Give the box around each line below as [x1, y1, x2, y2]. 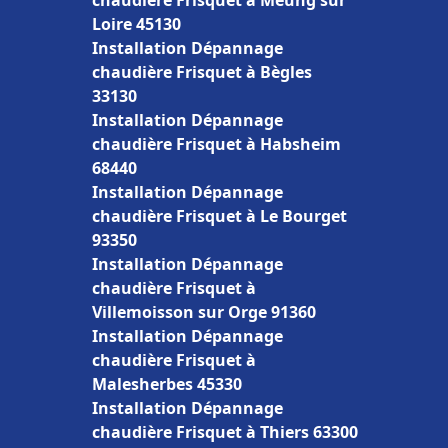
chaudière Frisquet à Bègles [92, 61, 312, 83]
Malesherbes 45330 [92, 373, 242, 395]
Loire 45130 [92, 13, 181, 35]
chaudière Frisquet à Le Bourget [92, 205, 347, 227]
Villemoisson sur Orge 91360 [92, 301, 316, 323]
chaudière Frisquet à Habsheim [92, 133, 341, 155]
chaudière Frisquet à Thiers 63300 [92, 421, 358, 443]
